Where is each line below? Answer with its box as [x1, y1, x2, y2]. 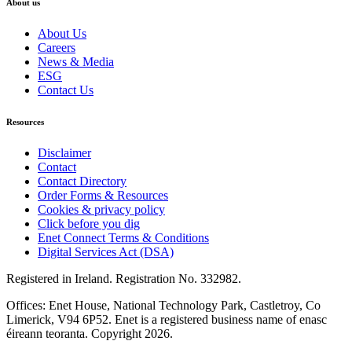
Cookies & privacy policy [38, 203, 165, 217]
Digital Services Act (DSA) [38, 245, 174, 259]
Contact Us [38, 83, 93, 97]
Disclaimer [38, 146, 91, 160]
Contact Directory [38, 174, 126, 189]
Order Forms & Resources [38, 189, 168, 203]
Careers [38, 41, 75, 55]
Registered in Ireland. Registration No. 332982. [6, 272, 241, 286]
